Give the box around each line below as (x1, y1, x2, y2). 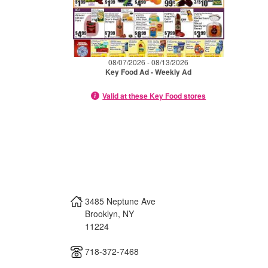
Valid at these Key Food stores (102, 90, 206, 101)
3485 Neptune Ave (85, 194, 156, 207)
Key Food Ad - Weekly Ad (105, 66, 192, 77)
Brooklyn (85, 207, 118, 220)
